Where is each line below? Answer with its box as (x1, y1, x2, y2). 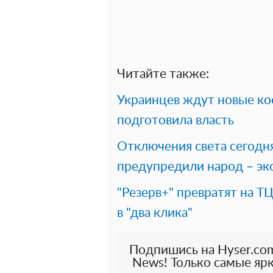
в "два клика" (117, 206, 193, 219)
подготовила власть (117, 113, 234, 127)
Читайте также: (117, 67, 209, 80)
